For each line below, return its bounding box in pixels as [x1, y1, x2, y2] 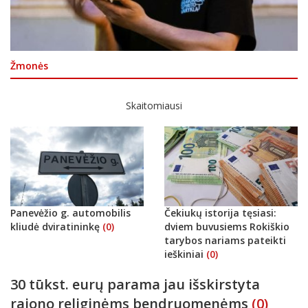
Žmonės [10, 58, 48, 72]
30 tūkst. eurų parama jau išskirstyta [10, 274, 260, 294]
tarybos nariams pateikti [164, 233, 286, 247]
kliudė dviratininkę [10, 219, 102, 233]
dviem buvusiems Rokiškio [164, 219, 289, 233]
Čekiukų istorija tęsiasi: [164, 206, 276, 219]
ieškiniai [164, 247, 206, 261]
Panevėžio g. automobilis [10, 206, 131, 219]
